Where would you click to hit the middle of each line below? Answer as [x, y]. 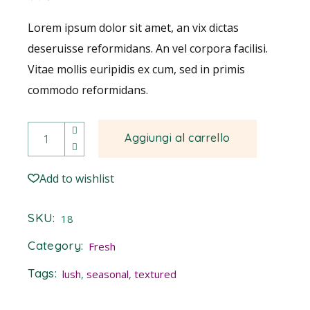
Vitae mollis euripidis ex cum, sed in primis [137, 69]
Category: [56, 245]
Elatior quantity [67, 126]
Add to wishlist [77, 178]
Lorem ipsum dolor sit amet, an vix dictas [134, 28]
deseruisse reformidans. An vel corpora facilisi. [148, 48]
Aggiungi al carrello [177, 138]
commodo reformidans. [88, 90]
